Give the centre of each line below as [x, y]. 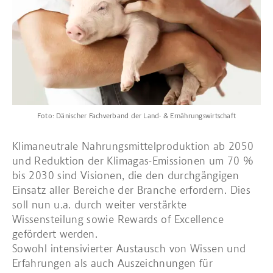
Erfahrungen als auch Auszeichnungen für [113, 263]
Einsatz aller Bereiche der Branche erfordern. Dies [131, 190]
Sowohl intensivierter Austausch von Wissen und [129, 249]
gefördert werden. [55, 234]
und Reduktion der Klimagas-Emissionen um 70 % [133, 161]
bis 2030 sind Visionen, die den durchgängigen [126, 175]
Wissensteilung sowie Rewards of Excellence [118, 219]
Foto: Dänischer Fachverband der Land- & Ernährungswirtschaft [136, 116]
